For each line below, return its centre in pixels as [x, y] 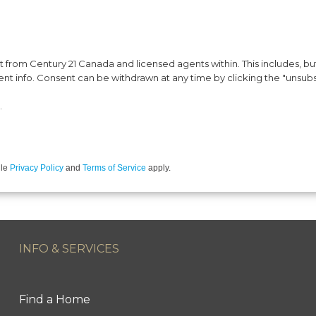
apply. [158, 168]
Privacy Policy [37, 168]
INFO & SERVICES [69, 248]
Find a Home [54, 299]
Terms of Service [114, 168]
